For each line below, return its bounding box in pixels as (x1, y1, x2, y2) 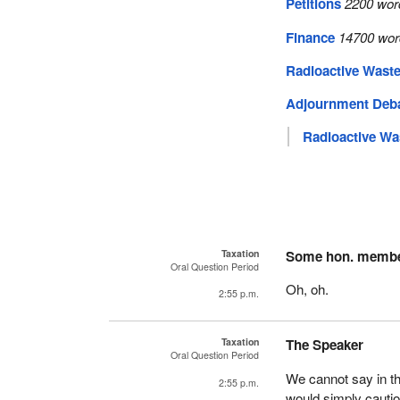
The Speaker (286, 335, 364, 355)
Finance (286, 27, 336, 47)
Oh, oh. (286, 279, 329, 299)
